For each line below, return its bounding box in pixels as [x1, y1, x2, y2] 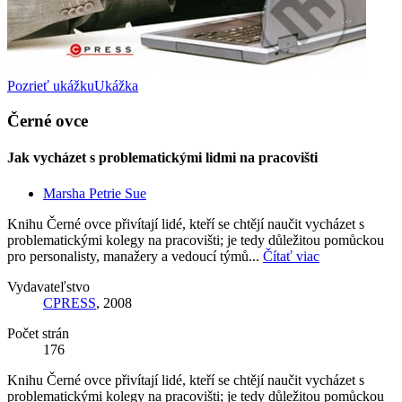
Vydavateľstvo [7, 278, 90, 294]
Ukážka [94, 78, 138, 94]
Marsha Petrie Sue [43, 185, 146, 201]
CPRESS [43, 294, 96, 310]
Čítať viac [263, 248, 319, 264]
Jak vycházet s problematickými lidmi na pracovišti [7, 150, 318, 166]
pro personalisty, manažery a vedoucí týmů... [7, 248, 263, 264]
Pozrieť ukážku [7, 78, 94, 94]
